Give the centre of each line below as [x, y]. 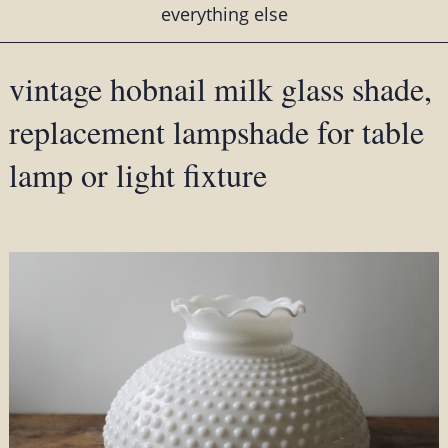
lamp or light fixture [137, 175]
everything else [224, 14]
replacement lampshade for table [216, 132]
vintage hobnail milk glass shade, [220, 89]
